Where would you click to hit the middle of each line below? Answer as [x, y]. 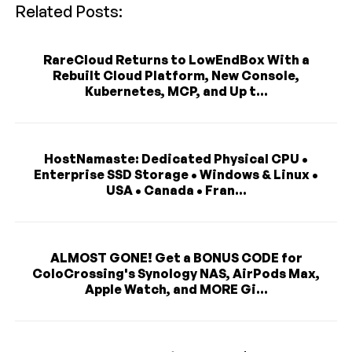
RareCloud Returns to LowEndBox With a [176, 59]
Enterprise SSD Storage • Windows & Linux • [176, 174]
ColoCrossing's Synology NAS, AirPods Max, [176, 273]
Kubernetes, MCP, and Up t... [176, 91]
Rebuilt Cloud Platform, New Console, [176, 75]
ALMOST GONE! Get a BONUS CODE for [176, 257]
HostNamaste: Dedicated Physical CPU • [176, 158]
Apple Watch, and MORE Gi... [176, 289]
